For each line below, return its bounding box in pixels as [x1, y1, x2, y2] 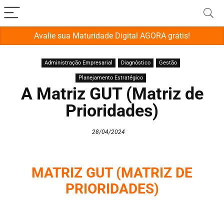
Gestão [159, 59, 177, 66]
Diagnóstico [121, 59, 150, 66]
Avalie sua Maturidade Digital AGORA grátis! [34, 31, 190, 40]
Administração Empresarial [44, 59, 112, 66]
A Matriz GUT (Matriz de [20, 83, 203, 103]
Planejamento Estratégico [78, 74, 143, 81]
